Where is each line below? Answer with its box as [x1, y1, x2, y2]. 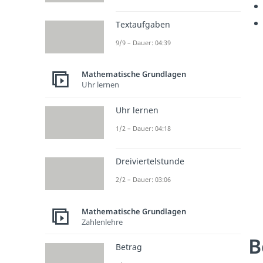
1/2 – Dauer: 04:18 [115, 123, 171, 133]
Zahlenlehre [81, 216, 123, 227]
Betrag [115, 241, 142, 253]
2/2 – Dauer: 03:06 [115, 175, 171, 184]
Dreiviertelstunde [115, 156, 184, 167]
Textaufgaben [115, 18, 170, 30]
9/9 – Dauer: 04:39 [115, 38, 171, 47]
